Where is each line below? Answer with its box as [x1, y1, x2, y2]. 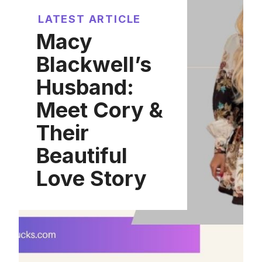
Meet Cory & [36, 97, 163, 123]
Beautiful [36, 143, 127, 168]
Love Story [36, 166, 147, 191]
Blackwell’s [36, 51, 151, 77]
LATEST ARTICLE [38, 13, 142, 25]
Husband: [36, 74, 134, 100]
